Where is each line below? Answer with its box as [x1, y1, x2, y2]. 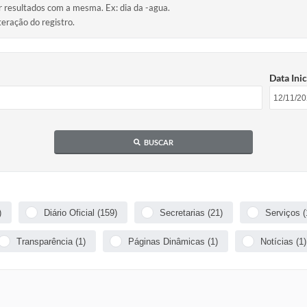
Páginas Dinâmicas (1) [127, 236, 218, 247]
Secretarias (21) [160, 207, 223, 218]
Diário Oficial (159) [44, 207, 117, 218]
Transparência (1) [16, 236, 86, 247]
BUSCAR [144, 137, 173, 147]
